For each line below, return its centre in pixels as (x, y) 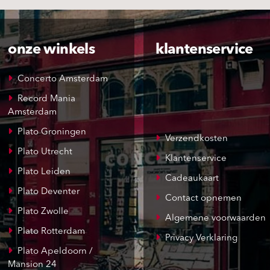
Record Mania (46, 99)
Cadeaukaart (192, 179)
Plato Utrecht (45, 152)
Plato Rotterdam (51, 232)
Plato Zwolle (43, 212)
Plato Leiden (44, 172)
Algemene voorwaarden (215, 219)
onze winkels (52, 50)
